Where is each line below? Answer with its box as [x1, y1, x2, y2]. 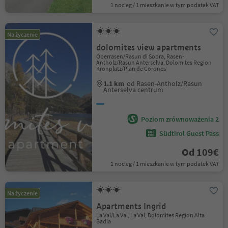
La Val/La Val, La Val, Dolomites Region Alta [96, 211, 205, 219]
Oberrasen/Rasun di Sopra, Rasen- [96, 52, 185, 60]
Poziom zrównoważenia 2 [140, 115, 219, 124]
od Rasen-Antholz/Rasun [127, 79, 203, 88]
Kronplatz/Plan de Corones [96, 65, 166, 72]
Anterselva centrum [103, 85, 164, 94]
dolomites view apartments [96, 42, 202, 53]
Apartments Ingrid [96, 201, 166, 212]
